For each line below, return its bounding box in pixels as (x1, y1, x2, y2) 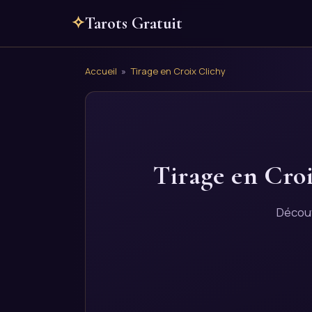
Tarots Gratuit (85, 13, 182, 33)
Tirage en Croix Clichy (130, 65, 226, 77)
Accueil (85, 65, 117, 77)
